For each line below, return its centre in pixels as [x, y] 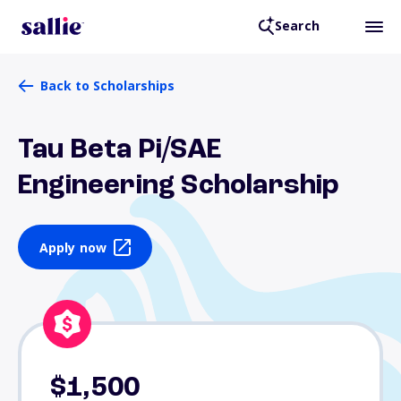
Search [297, 26]
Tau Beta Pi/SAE [119, 150]
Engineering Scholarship [179, 186]
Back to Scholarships [107, 85]
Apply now [73, 247]
